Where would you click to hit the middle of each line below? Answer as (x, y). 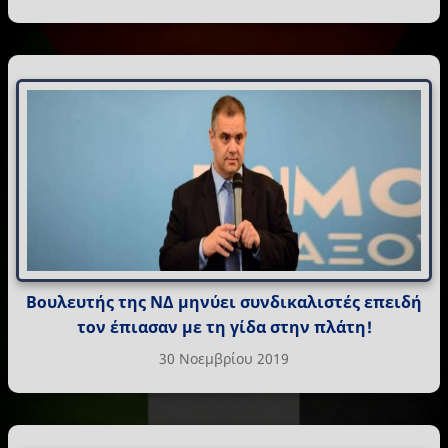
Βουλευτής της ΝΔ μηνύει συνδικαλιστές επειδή (224, 301)
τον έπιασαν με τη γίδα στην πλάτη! (224, 326)
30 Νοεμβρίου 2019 (224, 358)
